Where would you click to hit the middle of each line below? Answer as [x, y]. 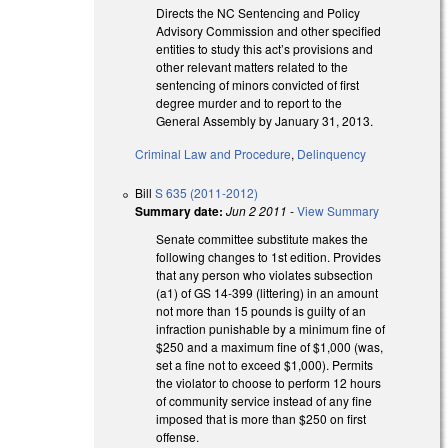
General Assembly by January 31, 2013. [265, 120]
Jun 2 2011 [257, 210]
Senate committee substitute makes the [262, 238]
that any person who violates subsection [265, 274]
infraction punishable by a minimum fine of [271, 328]
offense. [178, 436]
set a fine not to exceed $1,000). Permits [265, 364]
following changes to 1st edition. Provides [269, 256]
